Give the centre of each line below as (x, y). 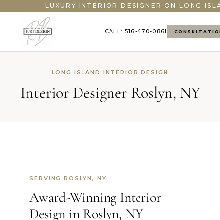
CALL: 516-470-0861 (136, 31)
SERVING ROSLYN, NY (68, 178)
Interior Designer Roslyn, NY (110, 93)
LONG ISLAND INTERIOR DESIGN (110, 72)
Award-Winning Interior (95, 197)
